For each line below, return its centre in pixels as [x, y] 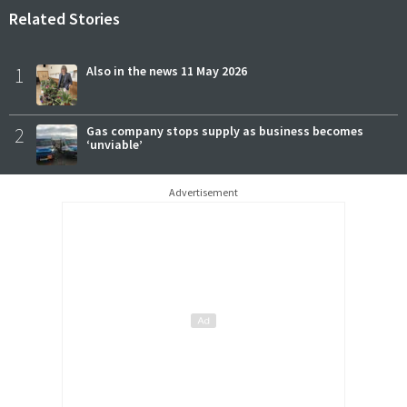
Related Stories [65, 19]
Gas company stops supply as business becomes [225, 131]
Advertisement [203, 193]
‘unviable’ [114, 145]
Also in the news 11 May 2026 [167, 71]
